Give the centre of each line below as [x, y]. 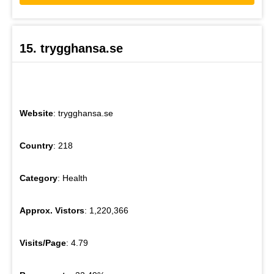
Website [36, 113]
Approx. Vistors [52, 211]
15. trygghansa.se [71, 49]
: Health [72, 178]
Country [36, 146]
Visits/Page [43, 243]
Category [39, 178]
